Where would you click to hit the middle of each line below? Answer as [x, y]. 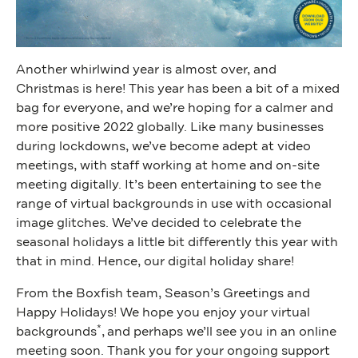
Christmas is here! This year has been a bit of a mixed [178, 89]
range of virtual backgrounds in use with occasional [174, 204]
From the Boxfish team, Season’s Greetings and [163, 294]
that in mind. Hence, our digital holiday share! [155, 262]
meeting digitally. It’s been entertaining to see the [169, 185]
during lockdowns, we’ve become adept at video [163, 147]
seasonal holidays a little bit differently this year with [177, 243]
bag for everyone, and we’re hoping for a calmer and [175, 108]
